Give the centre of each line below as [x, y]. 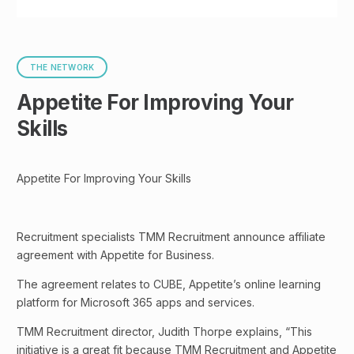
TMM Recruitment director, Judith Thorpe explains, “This [164, 332]
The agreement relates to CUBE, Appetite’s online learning [169, 284]
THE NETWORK [62, 68]
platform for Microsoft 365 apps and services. [136, 303]
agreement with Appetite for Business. [115, 255]
